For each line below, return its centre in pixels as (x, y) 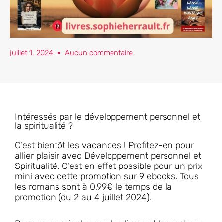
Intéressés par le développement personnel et (108, 117)
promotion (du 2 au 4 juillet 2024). (83, 197)
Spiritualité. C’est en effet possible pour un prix (109, 166)
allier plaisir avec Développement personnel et (108, 156)
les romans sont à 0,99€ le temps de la (93, 187)
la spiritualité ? (44, 126)
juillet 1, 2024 (31, 53)
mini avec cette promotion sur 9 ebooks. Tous (107, 177)
